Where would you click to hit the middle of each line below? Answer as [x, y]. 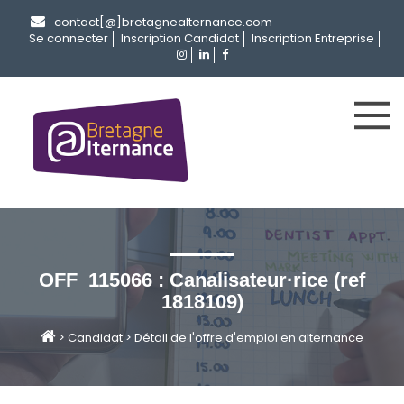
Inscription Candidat [180, 38]
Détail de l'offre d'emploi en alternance [249, 337]
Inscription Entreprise [313, 38]
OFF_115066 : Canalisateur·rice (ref [202, 280]
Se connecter [69, 38]
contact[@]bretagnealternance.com [163, 22]
